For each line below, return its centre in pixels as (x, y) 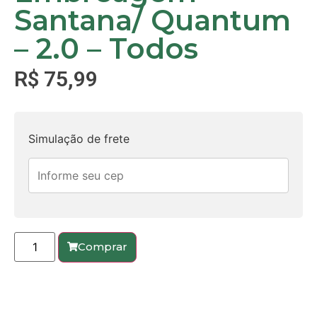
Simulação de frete (79, 139)
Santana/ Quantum (152, 20)
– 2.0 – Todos (106, 48)
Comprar (103, 246)
